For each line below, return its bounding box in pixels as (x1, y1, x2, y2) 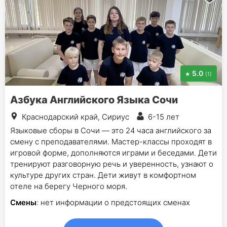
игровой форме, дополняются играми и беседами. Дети (10, 148, 217, 158)
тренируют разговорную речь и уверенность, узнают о (10, 159, 213, 169)
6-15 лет (148, 112, 179, 122)
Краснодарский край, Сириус (22, 112, 129, 122)
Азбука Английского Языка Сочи (10, 94, 178, 106)
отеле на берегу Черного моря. (10, 181, 127, 191)
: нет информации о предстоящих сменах (36, 198, 190, 207)
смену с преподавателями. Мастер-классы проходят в (10, 137, 212, 146)
